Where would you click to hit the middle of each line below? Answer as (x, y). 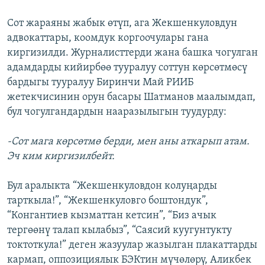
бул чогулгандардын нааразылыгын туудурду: (117, 112)
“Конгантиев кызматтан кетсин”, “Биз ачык (112, 216)
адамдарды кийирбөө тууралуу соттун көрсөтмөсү (127, 68)
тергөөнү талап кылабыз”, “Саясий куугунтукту (119, 231)
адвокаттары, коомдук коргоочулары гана (108, 38)
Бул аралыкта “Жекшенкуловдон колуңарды (112, 186)
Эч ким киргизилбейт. (61, 157)
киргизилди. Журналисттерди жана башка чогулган (132, 53)
